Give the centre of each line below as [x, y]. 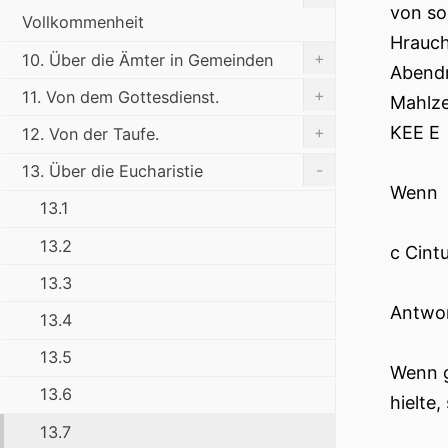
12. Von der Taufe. [90, 134]
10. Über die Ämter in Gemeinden [147, 59]
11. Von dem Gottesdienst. [120, 96]
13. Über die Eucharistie [112, 171]
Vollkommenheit [83, 22]
